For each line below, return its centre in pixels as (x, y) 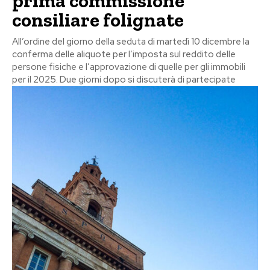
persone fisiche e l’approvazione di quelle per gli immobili (129, 67)
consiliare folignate (98, 20)
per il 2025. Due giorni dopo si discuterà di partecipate (124, 79)
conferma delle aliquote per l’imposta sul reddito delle (124, 54)
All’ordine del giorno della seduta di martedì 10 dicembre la (131, 41)
